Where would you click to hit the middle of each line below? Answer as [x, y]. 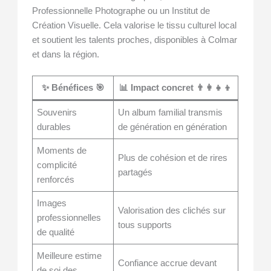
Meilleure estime [70, 256]
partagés [135, 173]
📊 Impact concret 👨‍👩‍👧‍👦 [176, 88]
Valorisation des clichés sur [172, 211]
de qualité [56, 233]
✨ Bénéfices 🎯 [73, 88]
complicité [57, 165]
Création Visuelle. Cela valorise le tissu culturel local [135, 25]
